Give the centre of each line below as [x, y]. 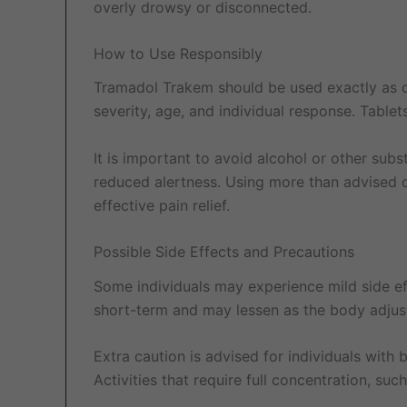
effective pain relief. [162, 205]
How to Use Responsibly [178, 54]
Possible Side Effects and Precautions [224, 252]
